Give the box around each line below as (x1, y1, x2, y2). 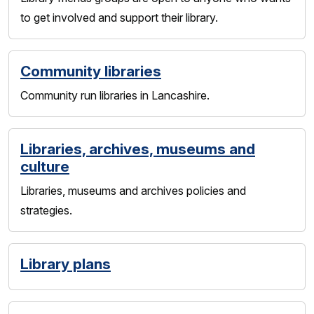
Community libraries (20, 62, 161, 80)
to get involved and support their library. (20, 11, 218, 25)
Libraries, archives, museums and (20, 140, 255, 158)
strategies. (20, 203, 75, 217)
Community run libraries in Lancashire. (20, 88, 210, 102)
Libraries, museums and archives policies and (20, 184, 246, 198)
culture (20, 158, 69, 175)
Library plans (20, 255, 111, 273)
